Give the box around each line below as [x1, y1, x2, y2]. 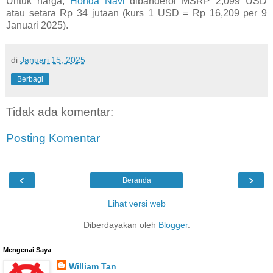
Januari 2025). [6, 19, 68, 30]
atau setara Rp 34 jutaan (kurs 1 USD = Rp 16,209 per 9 [6, 7, 267, 18]
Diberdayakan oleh [83, 219, 158, 230]
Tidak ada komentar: [6, 105, 113, 118]
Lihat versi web [107, 198, 166, 208]
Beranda [122, 175, 151, 185]
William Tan [68, 261, 116, 271]
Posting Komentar [6, 132, 100, 145]
